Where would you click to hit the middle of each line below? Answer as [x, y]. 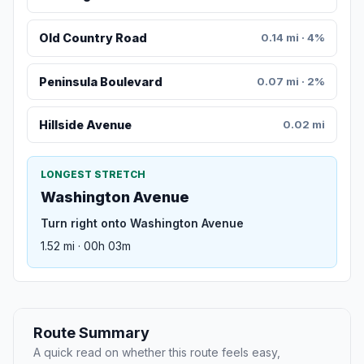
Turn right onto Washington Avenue [142, 223]
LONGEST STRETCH [93, 175]
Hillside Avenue [85, 125]
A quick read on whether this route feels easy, [157, 353]
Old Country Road [93, 38]
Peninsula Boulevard [100, 81]
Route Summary [91, 333]
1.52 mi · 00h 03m [86, 246]
